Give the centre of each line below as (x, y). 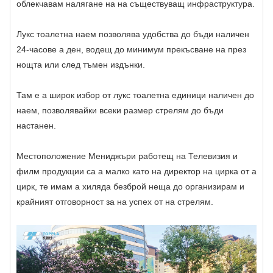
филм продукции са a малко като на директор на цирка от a (136, 172)
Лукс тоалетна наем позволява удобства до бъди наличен (133, 34)
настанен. (36, 126)
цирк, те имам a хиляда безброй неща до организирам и (130, 187)
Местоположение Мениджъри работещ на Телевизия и (127, 156)
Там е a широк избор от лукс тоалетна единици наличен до (135, 95)
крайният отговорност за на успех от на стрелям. (115, 202)
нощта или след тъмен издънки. (81, 65)
